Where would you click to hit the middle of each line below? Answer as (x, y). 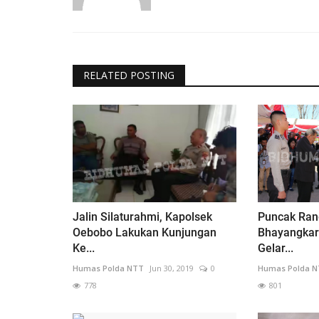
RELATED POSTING (129, 75)
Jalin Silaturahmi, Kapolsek (142, 216)
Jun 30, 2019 (172, 268)
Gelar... (275, 248)
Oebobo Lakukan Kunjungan (145, 232)
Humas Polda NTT (108, 268)
